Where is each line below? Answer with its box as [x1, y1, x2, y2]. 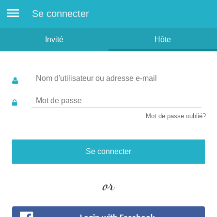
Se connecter [32, 8, 89, 19]
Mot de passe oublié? [145, 112, 206, 120]
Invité [45, 35, 63, 44]
